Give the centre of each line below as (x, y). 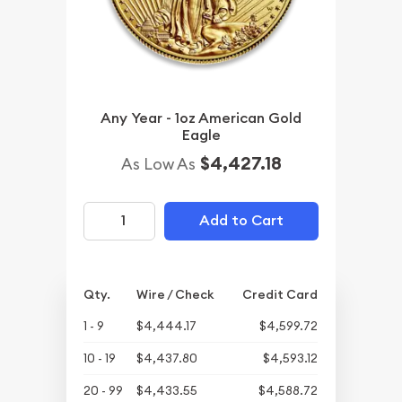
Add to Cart (241, 221)
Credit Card (280, 294)
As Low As (158, 163)
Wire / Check (175, 294)
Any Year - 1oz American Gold (201, 118)
